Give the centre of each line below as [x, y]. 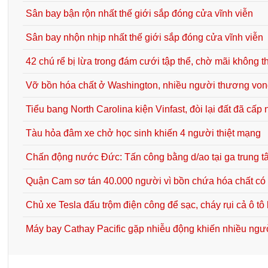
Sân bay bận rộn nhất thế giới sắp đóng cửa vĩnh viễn [140, 14]
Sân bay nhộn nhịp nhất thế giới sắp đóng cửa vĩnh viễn [145, 38]
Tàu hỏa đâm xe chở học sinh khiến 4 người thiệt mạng [144, 133]
